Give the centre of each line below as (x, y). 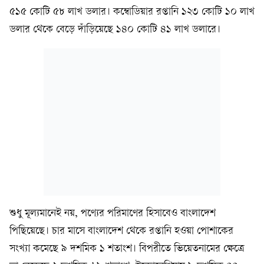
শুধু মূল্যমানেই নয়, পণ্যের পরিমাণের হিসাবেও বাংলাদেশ (113, 214)
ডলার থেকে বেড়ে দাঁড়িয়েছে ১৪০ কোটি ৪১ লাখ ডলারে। (115, 30)
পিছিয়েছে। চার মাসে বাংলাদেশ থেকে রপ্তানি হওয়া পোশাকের (121, 231)
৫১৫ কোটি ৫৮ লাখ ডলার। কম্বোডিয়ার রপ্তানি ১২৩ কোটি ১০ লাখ (132, 12)
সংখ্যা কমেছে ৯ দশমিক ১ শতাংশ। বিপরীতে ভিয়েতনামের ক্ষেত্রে (127, 249)
